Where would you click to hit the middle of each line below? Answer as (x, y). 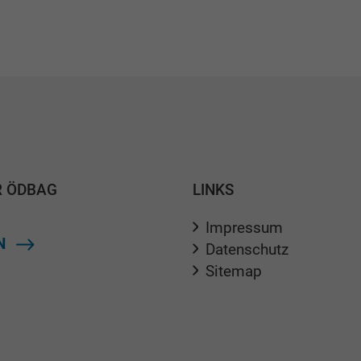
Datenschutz (247, 249)
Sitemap (234, 271)
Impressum (244, 228)
